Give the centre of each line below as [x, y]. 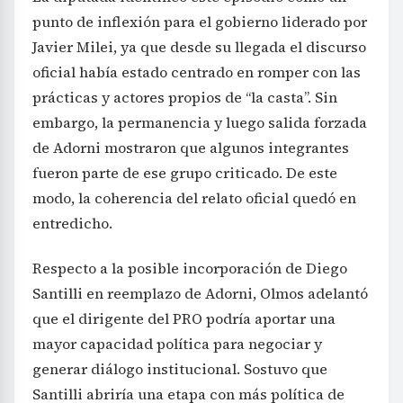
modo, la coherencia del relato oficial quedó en [194, 198]
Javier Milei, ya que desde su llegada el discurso [199, 47]
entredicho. [72, 224]
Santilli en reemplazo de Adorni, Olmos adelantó [200, 294]
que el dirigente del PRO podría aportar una [184, 319]
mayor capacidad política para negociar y [177, 344]
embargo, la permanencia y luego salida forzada [200, 123]
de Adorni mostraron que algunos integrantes [191, 148]
